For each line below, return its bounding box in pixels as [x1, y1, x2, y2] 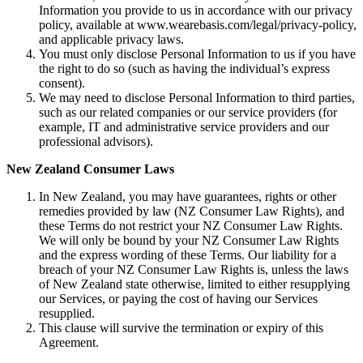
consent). [39, 75, 85, 90]
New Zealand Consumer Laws [6, 161, 174, 176]
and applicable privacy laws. [39, 32, 184, 46]
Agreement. [39, 335, 99, 349]
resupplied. [39, 305, 95, 320]
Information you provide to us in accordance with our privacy [39, 2, 352, 17]
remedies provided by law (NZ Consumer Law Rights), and [39, 203, 344, 218]
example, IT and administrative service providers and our [39, 119, 329, 134]
